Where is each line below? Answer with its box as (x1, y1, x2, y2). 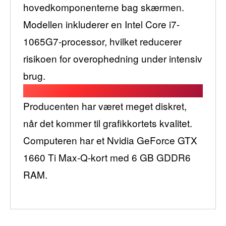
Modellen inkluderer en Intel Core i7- (23, 17, 180, 31)
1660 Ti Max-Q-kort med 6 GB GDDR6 (23, 150, 191, 164)
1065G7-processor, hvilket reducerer (23, 34, 182, 48)
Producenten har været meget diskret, (23, 98, 187, 112)
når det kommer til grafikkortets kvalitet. (23, 116, 192, 130)
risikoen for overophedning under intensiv (23, 51, 202, 65)
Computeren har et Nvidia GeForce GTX (23, 133, 197, 147)
